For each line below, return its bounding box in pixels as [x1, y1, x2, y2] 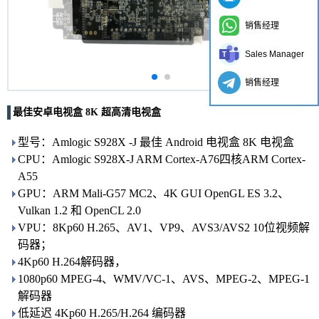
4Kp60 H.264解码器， [18, 256, 126, 268]
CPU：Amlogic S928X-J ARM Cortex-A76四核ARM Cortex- [18, 153, 305, 165]
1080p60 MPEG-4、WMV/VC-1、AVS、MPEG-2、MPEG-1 [18, 273, 310, 285]
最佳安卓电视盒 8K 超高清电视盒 [13, 107, 161, 117]
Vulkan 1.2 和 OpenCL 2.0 [18, 204, 141, 216]
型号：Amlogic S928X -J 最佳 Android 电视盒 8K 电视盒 [18, 136, 294, 148]
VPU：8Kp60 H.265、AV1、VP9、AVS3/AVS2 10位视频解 [18, 221, 310, 234]
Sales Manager [245, 49, 304, 59]
